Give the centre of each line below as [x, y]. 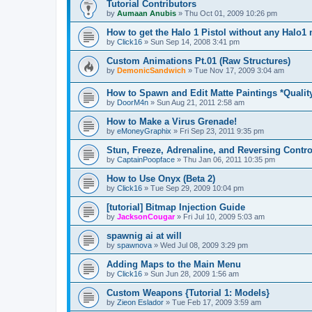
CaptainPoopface [146, 160]
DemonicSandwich [151, 70]
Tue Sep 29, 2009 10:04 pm [197, 188]
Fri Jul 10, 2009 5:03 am [224, 217]
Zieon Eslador [140, 303]
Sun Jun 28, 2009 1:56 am [195, 274]
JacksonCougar [146, 217]
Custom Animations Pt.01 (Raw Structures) [198, 61]
